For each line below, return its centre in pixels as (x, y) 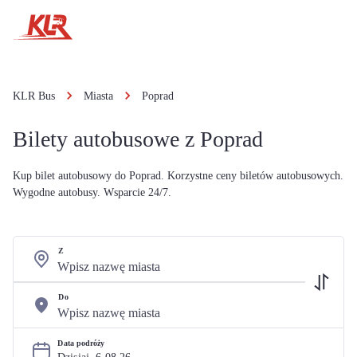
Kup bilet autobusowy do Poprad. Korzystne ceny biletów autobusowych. (178, 176)
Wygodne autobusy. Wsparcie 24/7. (92, 192)
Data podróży (81, 343)
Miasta (98, 96)
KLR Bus (34, 96)
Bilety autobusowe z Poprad (138, 139)
